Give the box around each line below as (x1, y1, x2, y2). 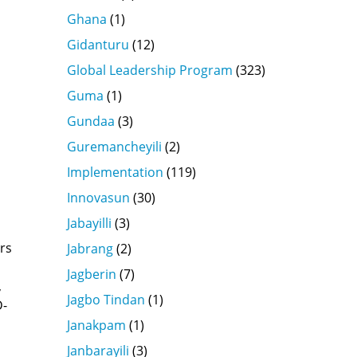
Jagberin (66, 265, 116, 283)
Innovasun (66, 188, 130, 206)
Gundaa (66, 112, 115, 130)
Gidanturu (66, 35, 129, 53)
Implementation (66, 163, 163, 181)
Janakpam (66, 316, 126, 334)
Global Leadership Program (66, 61, 233, 79)
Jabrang (66, 239, 113, 257)
